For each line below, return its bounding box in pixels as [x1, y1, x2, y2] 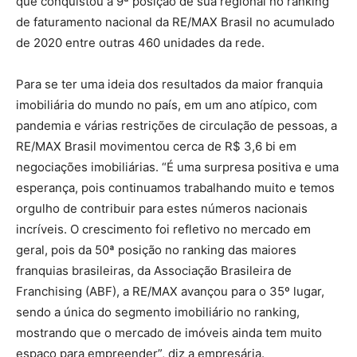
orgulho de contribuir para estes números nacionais [16, 200, 308, 216]
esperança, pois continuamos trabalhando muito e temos [16, 179, 335, 195]
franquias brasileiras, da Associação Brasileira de [16, 262, 292, 278]
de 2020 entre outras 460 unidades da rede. [16, 34, 265, 50]
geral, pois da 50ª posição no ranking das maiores [16, 241, 296, 257]
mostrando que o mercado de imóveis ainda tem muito [16, 324, 322, 340]
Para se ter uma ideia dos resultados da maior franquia [16, 76, 323, 92]
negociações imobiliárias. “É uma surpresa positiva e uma [16, 159, 339, 175]
